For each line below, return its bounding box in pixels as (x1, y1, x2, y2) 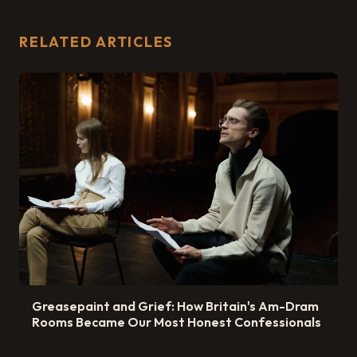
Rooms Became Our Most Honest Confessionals (32, 313, 321, 330)
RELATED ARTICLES (19, 33, 174, 52)
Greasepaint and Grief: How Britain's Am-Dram (32, 297, 319, 314)
